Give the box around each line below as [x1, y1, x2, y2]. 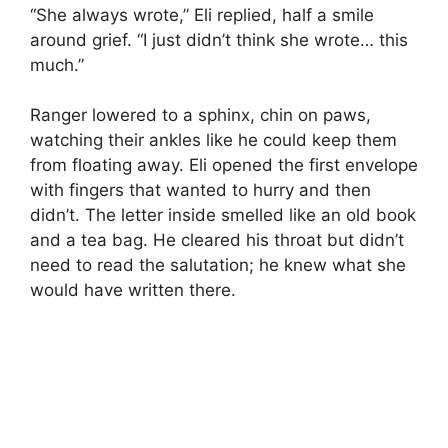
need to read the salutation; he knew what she [30, 255, 406, 276]
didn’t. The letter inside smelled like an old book [30, 205, 416, 226]
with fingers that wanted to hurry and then [30, 180, 371, 201]
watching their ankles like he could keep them [30, 130, 397, 151]
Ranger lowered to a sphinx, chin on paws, [30, 105, 371, 126]
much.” [30, 54, 84, 75]
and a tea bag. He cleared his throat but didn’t [30, 230, 404, 251]
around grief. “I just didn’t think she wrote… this [30, 29, 408, 50]
